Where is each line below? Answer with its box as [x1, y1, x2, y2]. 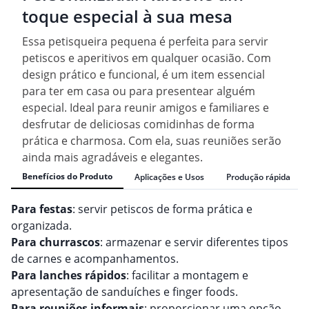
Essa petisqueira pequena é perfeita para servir [22, 34, 268, 50]
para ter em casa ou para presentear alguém [22, 83, 255, 99]
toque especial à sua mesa [22, 5, 232, 28]
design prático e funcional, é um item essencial [22, 67, 265, 83]
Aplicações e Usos [134, 170, 204, 183]
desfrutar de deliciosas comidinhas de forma [22, 117, 255, 132]
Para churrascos [11, 235, 100, 250]
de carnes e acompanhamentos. [11, 251, 179, 267]
